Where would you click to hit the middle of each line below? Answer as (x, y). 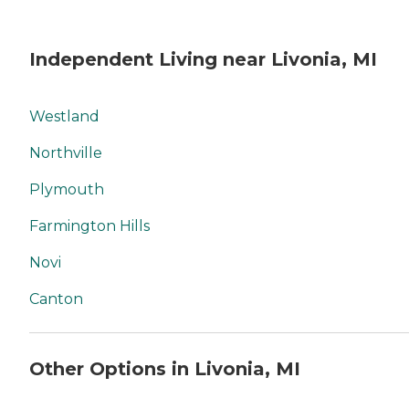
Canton (56, 299)
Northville (66, 153)
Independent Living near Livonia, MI (203, 60)
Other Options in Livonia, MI (165, 368)
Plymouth (67, 189)
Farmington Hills (89, 226)
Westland (64, 116)
